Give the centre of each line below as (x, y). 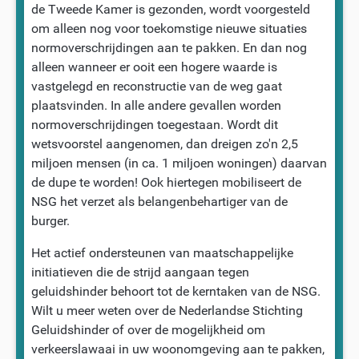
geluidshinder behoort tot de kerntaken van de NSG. (175, 291)
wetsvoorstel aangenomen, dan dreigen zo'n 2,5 (164, 143)
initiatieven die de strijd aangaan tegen (140, 272)
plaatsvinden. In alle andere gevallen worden (156, 105)
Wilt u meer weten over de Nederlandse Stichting (167, 310)
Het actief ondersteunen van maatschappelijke (162, 252)
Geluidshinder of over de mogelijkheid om (148, 329)
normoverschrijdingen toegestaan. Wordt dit (154, 124)
